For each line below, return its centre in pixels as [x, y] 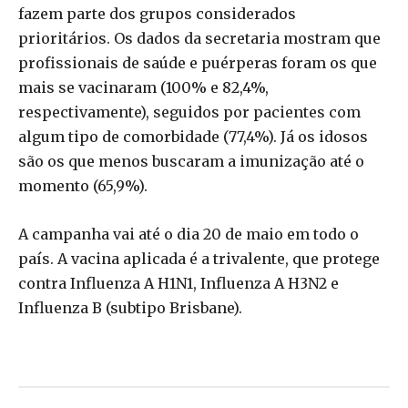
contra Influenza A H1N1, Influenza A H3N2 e [178, 283]
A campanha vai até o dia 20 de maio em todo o [189, 234]
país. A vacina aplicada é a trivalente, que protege [199, 258]
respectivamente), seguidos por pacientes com [189, 112]
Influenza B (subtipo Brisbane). [130, 307]
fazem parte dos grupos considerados [157, 13]
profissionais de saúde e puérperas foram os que [198, 62]
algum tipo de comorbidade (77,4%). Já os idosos [193, 136]
